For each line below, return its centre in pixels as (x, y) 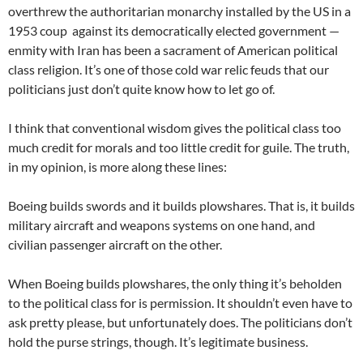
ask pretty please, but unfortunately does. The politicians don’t (180, 322)
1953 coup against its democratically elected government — (174, 30)
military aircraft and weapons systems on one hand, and (162, 224)
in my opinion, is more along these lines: (117, 166)
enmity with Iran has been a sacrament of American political (173, 49)
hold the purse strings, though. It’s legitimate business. (158, 341)
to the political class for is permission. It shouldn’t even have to (180, 302)
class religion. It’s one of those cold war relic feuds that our (169, 69)
